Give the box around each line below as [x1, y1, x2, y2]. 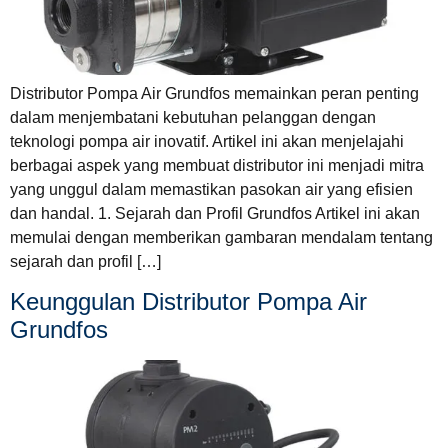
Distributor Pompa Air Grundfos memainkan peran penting [10, 84, 419, 102]
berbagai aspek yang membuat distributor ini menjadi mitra [10, 156, 424, 174]
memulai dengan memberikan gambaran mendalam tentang [10, 228, 433, 246]
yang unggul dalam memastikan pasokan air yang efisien [10, 180, 413, 198]
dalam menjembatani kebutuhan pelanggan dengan [10, 108, 376, 126]
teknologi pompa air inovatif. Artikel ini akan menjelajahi [10, 132, 404, 150]
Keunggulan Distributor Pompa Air [10, 288, 367, 316]
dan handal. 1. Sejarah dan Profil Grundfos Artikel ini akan [10, 204, 420, 222]
